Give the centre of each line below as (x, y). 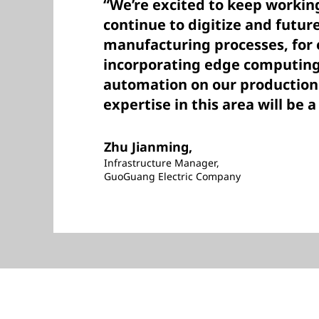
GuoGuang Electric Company (172, 176)
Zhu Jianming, (148, 147)
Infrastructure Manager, (162, 163)
